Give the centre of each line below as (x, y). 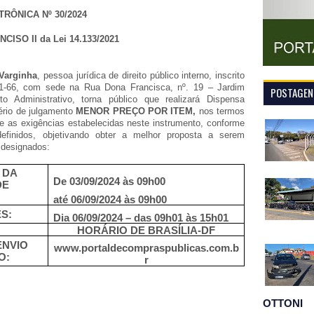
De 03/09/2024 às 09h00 (110, 182)
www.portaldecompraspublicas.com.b (146, 248)
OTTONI (283, 303)
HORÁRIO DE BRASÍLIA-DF (146, 230)
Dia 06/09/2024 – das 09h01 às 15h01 (141, 217)
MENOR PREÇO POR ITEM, (137, 111)
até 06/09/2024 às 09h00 (110, 199)
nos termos (222, 111)
